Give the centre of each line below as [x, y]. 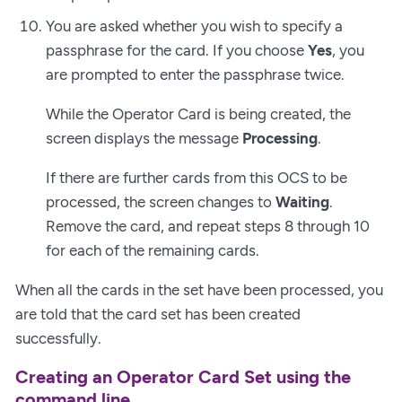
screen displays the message [144, 138]
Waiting [302, 201]
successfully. [58, 338]
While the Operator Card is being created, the [198, 114]
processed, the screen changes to [161, 201]
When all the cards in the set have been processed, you [199, 289]
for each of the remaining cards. [153, 250]
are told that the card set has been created [158, 314]
